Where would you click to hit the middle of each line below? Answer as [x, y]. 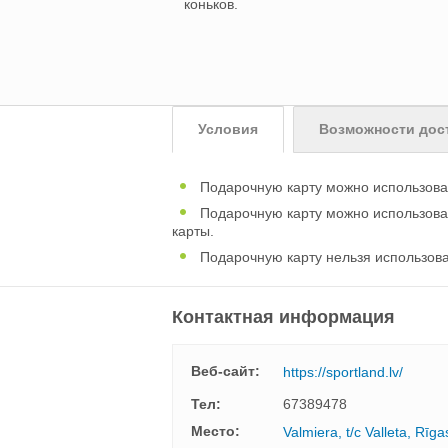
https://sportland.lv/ [343, 372]
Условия [228, 129]
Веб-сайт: [225, 371]
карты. [193, 231]
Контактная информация [283, 317]
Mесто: [215, 431]
